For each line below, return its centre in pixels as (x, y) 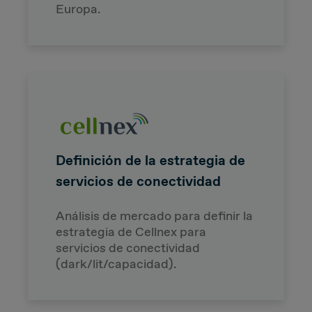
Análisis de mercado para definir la (154, 216)
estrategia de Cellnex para (131, 232)
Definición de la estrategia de (150, 160)
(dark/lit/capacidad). (116, 264)
